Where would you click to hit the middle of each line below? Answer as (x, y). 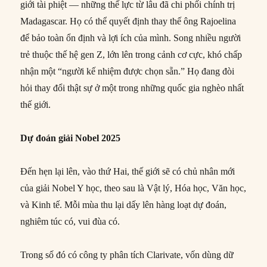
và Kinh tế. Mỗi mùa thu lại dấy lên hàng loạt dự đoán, (124, 204)
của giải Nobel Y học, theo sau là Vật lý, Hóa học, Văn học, (133, 188)
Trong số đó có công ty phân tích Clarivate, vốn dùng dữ (127, 254)
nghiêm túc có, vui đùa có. (70, 221)
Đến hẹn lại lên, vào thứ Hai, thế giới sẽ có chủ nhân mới (128, 171)
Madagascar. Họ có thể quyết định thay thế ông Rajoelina (128, 21)
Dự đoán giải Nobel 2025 (71, 138)
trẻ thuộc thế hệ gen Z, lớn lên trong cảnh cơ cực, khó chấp (131, 54)
